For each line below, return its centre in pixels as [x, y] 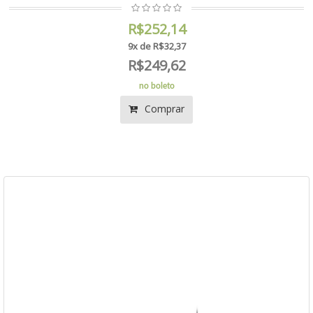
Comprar [163, 109]
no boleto [156, 86]
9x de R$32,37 [156, 46]
